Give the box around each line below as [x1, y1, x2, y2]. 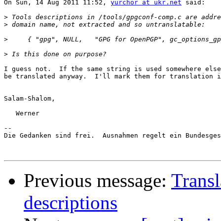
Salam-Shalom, [4, 95, 55, 103]
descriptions [24, 192, 117, 214]
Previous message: [24, 170, 171, 191]
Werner [4, 110, 39, 117]
